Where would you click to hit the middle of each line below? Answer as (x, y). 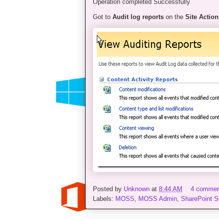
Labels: (104, 198)
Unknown (137, 189)
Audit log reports (138, 17)
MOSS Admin (158, 198)
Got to (103, 17)
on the (175, 17)
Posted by (108, 189)
